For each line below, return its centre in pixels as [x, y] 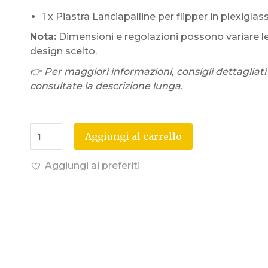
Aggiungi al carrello [134, 136]
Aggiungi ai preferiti [92, 165]
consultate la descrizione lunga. [106, 86]
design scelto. [63, 51]
